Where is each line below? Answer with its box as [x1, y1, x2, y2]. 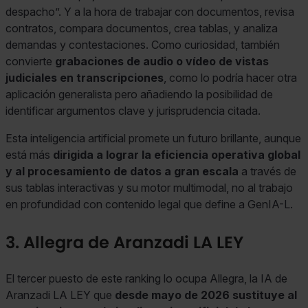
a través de [239, 164, 296, 178]
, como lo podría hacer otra [164, 70, 297, 85]
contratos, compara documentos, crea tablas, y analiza [5, 21, 278, 35]
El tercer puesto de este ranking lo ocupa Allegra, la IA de [5, 271, 287, 285]
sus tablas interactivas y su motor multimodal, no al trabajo [5, 180, 293, 195]
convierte [5, 54, 55, 68]
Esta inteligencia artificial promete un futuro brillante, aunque [5, 131, 301, 145]
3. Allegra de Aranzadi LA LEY [5, 230, 243, 254]
